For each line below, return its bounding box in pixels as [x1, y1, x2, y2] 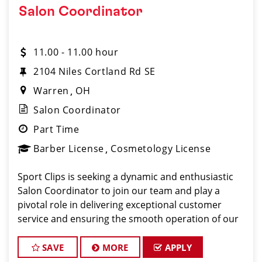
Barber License [33, 142, 104, 155]
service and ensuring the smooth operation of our [18, 212, 239, 225]
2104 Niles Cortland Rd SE [33, 65, 156, 78]
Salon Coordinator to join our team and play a [18, 184, 220, 197]
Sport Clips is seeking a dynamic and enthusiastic [18, 170, 233, 183]
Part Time [33, 123, 80, 136]
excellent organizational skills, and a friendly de [18, 240, 224, 253]
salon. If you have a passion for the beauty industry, [18, 226, 244, 239]
